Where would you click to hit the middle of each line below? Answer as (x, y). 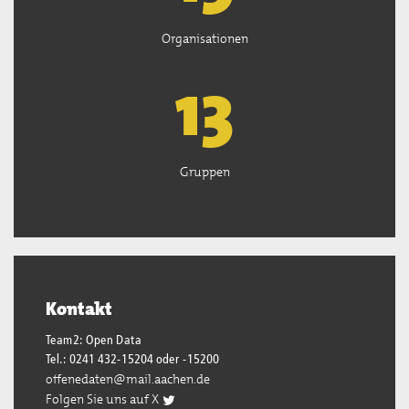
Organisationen (204, 38)
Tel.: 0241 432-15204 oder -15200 (132, 360)
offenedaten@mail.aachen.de (128, 379)
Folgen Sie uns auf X (104, 399)
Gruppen (204, 172)
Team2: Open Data (94, 341)
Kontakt (79, 309)
